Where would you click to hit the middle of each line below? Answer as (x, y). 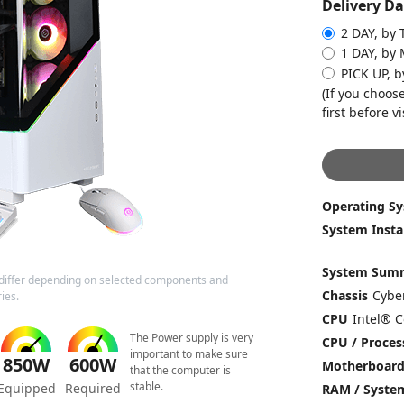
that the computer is (180, 370)
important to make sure (188, 353)
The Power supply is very (191, 337)
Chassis (344, 296)
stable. (146, 386)
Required (92, 388)
